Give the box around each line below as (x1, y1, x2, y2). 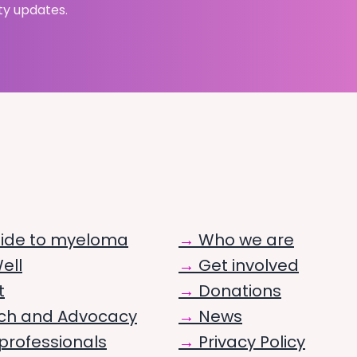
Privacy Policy (198, 331, 305, 354)
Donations (198, 280, 281, 303)
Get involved (198, 254, 299, 277)
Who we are (198, 229, 294, 252)
